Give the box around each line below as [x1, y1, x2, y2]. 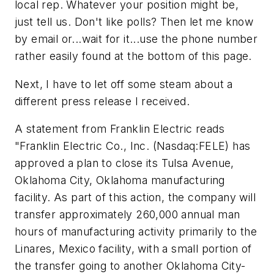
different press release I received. [15, 94, 190, 108]
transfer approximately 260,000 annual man [15, 208, 240, 221]
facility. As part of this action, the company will [15, 191, 256, 204]
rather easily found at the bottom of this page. [15, 50, 252, 62]
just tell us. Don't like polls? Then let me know [15, 15, 254, 28]
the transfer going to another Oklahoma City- [15, 259, 246, 273]
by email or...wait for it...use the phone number [15, 32, 258, 45]
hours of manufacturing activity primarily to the [15, 225, 257, 239]
